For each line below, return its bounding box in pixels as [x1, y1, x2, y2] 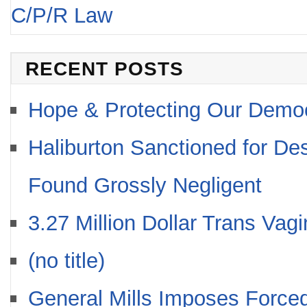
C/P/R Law [11, 3, 112, 27]
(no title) [28, 249, 105, 273]
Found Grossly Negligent [28, 173, 262, 197]
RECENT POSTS [25, 58, 184, 79]
